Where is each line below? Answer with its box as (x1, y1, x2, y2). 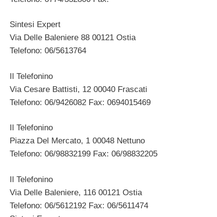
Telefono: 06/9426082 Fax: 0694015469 (10, 97, 151, 107)
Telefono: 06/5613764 (10, 46, 86, 56)
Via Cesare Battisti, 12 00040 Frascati (10, 84, 147, 94)
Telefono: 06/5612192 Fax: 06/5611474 (10, 201, 148, 210)
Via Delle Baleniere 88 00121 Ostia (10, 33, 136, 43)
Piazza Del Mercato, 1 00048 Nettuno (10, 136, 145, 146)
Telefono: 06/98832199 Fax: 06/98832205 (10, 149, 157, 159)
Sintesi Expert (10, 20, 61, 30)
